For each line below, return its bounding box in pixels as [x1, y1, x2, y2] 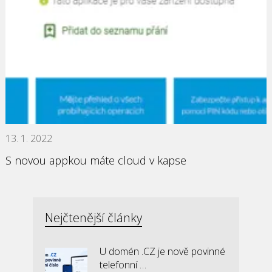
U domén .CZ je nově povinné [99, 245, 225, 258]
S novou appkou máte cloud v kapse [5, 153, 186, 168]
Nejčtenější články [44, 209, 142, 226]
